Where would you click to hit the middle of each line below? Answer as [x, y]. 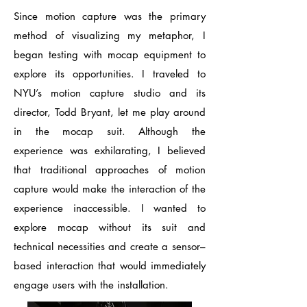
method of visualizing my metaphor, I [110, 35]
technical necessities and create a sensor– [110, 246]
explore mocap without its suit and [110, 227]
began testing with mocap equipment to [110, 54]
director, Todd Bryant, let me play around [110, 112]
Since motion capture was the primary [110, 16]
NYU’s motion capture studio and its [110, 93]
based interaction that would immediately [110, 266]
